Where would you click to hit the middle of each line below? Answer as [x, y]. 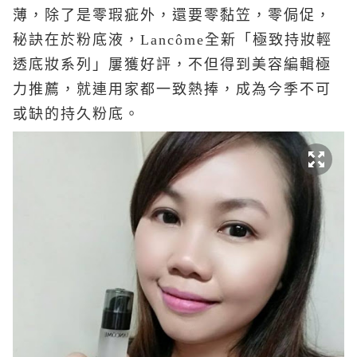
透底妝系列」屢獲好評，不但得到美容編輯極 [172, 65]
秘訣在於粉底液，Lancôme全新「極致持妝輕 [173, 40]
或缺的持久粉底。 [76, 114]
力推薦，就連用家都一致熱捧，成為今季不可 [172, 89]
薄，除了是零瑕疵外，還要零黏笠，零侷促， [172, 15]
